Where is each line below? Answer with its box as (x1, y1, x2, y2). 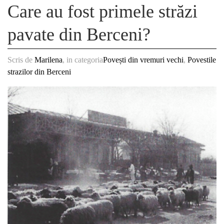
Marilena (34, 55, 62, 64)
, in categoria (62, 55, 103, 64)
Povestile (187, 55, 216, 64)
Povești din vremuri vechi (103, 55, 183, 64)
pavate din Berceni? (7, 24, 150, 44)
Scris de (7, 55, 34, 64)
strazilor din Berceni (7, 67, 71, 76)
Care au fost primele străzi (7, 1, 197, 21)
